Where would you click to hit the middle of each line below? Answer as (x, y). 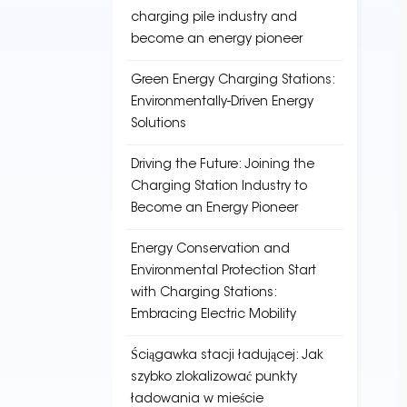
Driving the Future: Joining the (223, 165)
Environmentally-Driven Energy (222, 103)
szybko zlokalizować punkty (214, 378)
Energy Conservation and (210, 250)
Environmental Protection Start (223, 272)
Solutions (159, 124)
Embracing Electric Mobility (213, 315)
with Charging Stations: (203, 293)
